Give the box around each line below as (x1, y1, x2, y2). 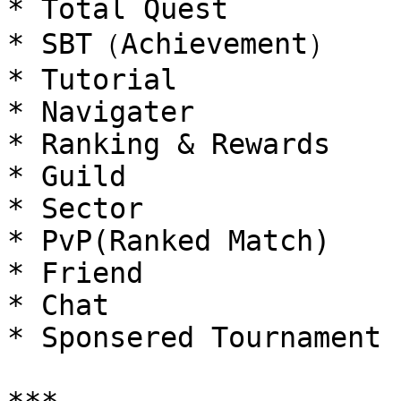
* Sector (7, 192, 143, 225)
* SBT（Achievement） (7, 28, 337, 60)
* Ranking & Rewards (7, 128, 330, 160)
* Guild (7, 160, 126, 192)
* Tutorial (7, 64, 177, 96)
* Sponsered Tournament (7, 321, 381, 354)
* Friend (7, 257, 143, 289)
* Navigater (7, 96, 194, 128)
